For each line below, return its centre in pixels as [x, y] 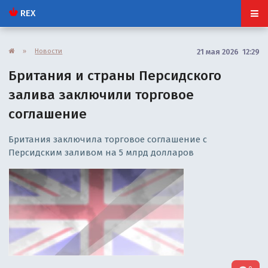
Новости [49, 51]
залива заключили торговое [101, 95]
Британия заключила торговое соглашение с [108, 139]
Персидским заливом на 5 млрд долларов [101, 152]
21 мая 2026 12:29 [228, 51]
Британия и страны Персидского [115, 75]
